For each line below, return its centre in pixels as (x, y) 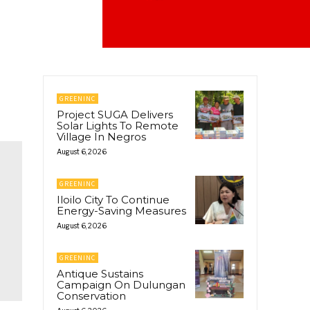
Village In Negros (101, 136)
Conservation (91, 295)
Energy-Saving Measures (121, 210)
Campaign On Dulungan (121, 284)
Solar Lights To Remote (118, 125)
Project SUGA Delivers (115, 114)
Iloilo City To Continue (113, 199)
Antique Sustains (100, 273)
